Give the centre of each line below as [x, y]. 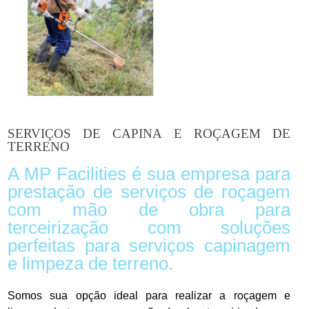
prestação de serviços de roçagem [149, 191]
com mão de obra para [149, 209]
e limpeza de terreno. [91, 263]
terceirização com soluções [149, 227]
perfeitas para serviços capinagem [149, 245]
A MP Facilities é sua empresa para [149, 173]
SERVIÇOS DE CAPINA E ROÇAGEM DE [149, 134]
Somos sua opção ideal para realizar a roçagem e [149, 295]
